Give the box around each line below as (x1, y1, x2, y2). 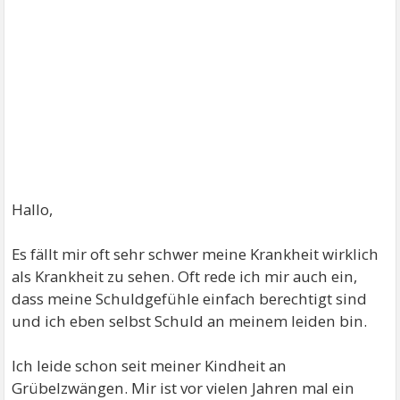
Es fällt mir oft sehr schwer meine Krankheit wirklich (12, 244, 379, 264)
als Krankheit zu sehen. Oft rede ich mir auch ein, (12, 266, 358, 287)
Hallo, (12, 199, 54, 220)
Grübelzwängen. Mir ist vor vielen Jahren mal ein (12, 378, 355, 398)
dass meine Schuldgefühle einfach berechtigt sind (12, 288, 368, 309)
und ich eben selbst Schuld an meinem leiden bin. (12, 311, 368, 331)
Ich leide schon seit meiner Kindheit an (12, 355, 287, 376)
